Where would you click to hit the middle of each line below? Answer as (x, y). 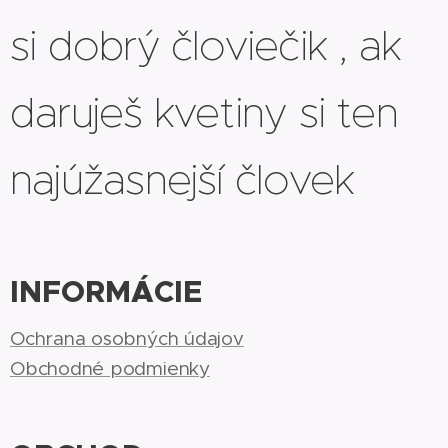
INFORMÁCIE (106, 292)
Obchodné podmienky (110, 368)
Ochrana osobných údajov (127, 338)
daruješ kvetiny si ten (204, 112)
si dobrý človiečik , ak (206, 45)
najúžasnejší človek (182, 179)
